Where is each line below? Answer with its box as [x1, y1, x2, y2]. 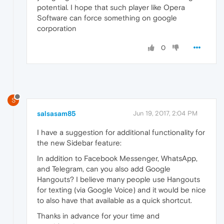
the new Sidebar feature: [37, 138, 121, 147]
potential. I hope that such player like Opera [37, 3, 185, 12]
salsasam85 [37, 109, 76, 118]
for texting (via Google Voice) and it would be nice [37, 185, 206, 194]
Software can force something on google [37, 13, 177, 22]
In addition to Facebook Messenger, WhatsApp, [37, 154, 197, 163]
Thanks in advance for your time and [37, 211, 159, 220]
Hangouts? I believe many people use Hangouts [37, 175, 200, 184]
